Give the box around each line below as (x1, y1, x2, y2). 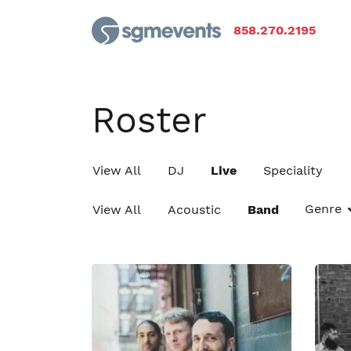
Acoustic (168, 202, 221, 217)
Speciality (263, 163, 323, 178)
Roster (92, 99, 207, 141)
